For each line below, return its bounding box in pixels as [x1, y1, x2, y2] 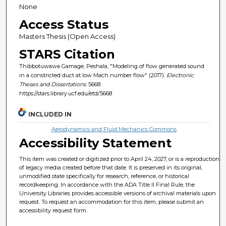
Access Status [19, 17, 108, 32]
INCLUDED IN [28, 110, 72, 119]
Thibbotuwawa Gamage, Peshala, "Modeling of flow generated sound [19, 62, 204, 70]
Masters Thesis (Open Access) [19, 32, 116, 40]
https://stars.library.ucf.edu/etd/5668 [19, 89, 112, 97]
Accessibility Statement [19, 136, 172, 151]
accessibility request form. [19, 207, 88, 214]
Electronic [166, 71, 194, 79]
